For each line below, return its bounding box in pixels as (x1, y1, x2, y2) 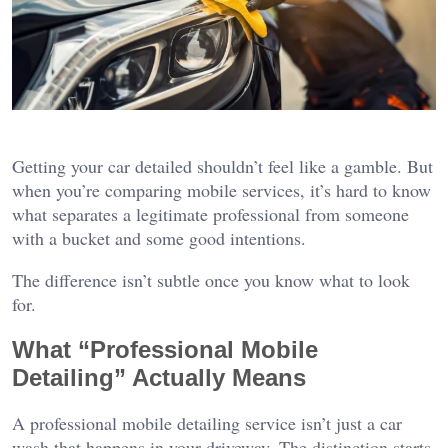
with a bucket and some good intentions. (12, 225, 306, 250)
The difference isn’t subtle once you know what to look (12, 267, 410, 292)
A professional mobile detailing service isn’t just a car (12, 411, 402, 436)
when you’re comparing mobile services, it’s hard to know (12, 177, 431, 202)
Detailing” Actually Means (12, 363, 306, 391)
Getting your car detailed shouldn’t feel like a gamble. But (12, 153, 433, 178)
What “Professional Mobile (12, 335, 318, 363)
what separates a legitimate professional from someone (12, 201, 409, 226)
